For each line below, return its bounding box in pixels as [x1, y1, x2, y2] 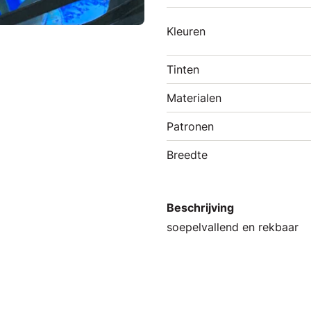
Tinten [167, 62, 199, 76]
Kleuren [167, 24, 205, 38]
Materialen [167, 91, 221, 105]
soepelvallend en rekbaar [167, 220, 299, 234]
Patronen [167, 119, 214, 133]
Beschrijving [167, 201, 234, 215]
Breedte [167, 148, 208, 162]
